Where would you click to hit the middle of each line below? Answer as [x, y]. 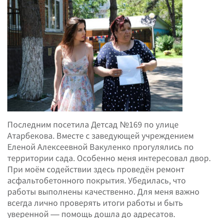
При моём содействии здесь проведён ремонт [96, 169]
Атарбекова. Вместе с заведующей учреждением [100, 136]
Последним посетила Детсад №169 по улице [93, 124]
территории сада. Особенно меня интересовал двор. [109, 158]
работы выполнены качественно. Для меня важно [103, 191]
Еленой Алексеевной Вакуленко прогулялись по [100, 147]
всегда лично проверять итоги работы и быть [95, 203]
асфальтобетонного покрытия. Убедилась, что [97, 180]
